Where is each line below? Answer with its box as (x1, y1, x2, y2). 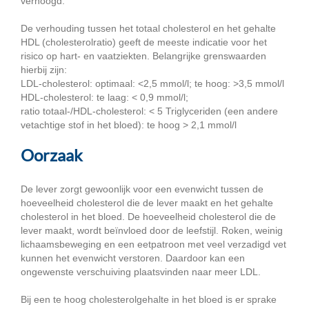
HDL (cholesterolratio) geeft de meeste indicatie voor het (21, 36, 267, 48)
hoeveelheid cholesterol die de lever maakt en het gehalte (21, 197, 273, 209)
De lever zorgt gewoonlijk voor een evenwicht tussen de (21, 183, 263, 195)
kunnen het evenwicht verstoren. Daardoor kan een (21, 252, 245, 264)
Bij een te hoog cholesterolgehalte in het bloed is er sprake (21, 294, 277, 306)
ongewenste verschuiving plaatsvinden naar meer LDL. (21, 266, 261, 278)
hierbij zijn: (21, 63, 67, 75)
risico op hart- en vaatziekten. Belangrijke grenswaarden (21, 50, 266, 61)
